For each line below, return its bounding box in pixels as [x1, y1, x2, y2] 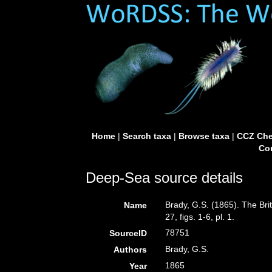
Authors [114, 245, 148, 254]
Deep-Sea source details [86, 169, 243, 186]
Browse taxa [178, 131, 229, 141]
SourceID [109, 228, 148, 238]
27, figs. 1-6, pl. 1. [165, 212, 235, 222]
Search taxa [122, 131, 171, 141]
